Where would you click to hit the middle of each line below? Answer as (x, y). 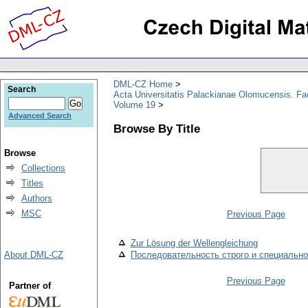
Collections (43, 168)
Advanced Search (40, 115)
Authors (37, 198)
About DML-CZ (34, 255)
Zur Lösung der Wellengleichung (194, 243)
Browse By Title (157, 128)
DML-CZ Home (143, 84)
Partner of (30, 286)
